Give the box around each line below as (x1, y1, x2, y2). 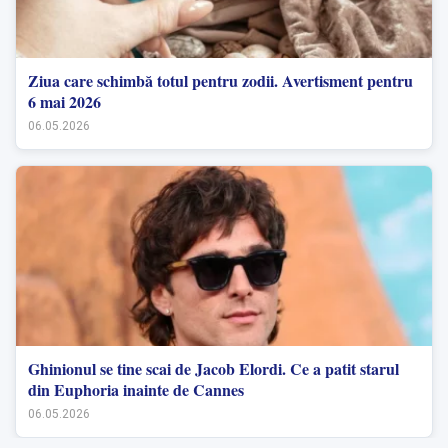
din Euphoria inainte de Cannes (28, 377, 244, 401)
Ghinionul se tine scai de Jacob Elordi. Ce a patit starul (28, 356, 399, 380)
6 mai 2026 (28, 89, 101, 113)
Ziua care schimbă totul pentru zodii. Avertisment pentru (28, 68, 413, 92)
